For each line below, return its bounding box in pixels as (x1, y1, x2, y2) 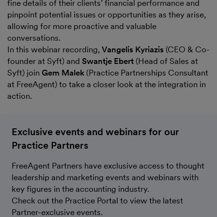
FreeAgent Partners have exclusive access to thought (12, 161, 204, 171)
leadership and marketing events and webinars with (12, 172, 199, 183)
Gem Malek (42, 68, 84, 78)
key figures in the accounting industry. (12, 184, 149, 194)
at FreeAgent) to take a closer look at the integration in (7, 79, 206, 90)
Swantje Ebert (82, 56, 134, 66)
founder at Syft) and (7, 56, 82, 66)
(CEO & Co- (164, 45, 210, 55)
